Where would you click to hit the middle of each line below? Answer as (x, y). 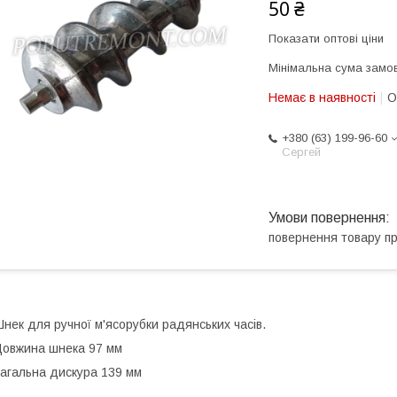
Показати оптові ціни (326, 39)
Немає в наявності (322, 97)
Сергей (301, 152)
